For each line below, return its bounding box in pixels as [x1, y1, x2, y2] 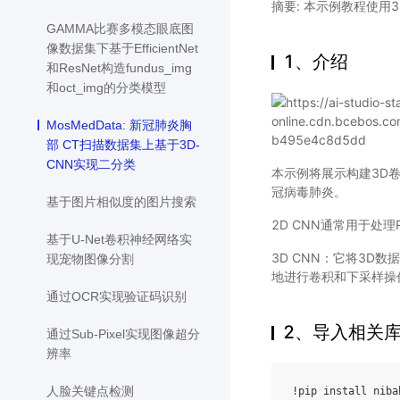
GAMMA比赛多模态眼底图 [46, 21, 194, 37]
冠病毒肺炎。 [271, 184, 346, 199]
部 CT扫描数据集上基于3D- [46, 137, 200, 153]
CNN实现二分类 [46, 157, 136, 172]
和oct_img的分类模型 [46, 80, 166, 96]
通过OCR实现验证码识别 [46, 289, 187, 304]
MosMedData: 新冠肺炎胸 [46, 118, 192, 133]
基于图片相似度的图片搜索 [46, 195, 196, 210]
